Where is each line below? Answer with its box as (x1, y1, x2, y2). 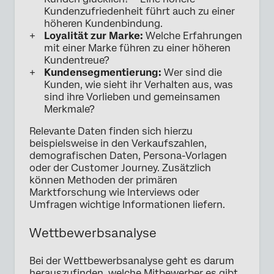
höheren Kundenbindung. (44, 18, 163, 30)
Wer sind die (161, 67, 222, 79)
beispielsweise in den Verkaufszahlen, (29, 138, 207, 150)
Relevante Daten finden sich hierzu (29, 125, 193, 138)
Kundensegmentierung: (44, 67, 161, 79)
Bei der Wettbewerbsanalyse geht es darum (29, 255, 234, 267)
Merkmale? (44, 103, 95, 116)
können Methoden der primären (29, 174, 177, 187)
